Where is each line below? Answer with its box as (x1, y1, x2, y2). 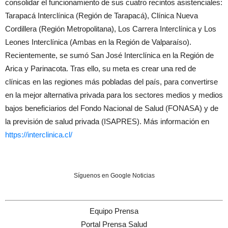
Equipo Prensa (90, 207, 138, 216)
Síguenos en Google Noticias (73, 172, 155, 179)
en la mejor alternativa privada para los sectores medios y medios (5, 90, 223, 99)
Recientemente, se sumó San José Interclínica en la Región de (5, 50, 214, 60)
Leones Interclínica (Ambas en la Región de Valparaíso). (5, 37, 191, 46)
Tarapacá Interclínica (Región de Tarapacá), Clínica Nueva (5, 11, 198, 20)
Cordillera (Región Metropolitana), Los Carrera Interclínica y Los (5, 24, 216, 33)
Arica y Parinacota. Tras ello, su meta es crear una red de (5, 64, 196, 73)
